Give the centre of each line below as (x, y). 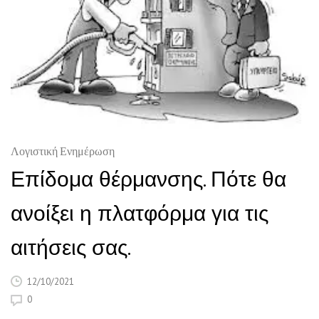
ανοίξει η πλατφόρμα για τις (140, 213)
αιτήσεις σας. (71, 247)
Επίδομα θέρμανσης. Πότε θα (148, 179)
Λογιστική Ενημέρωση (63, 153)
